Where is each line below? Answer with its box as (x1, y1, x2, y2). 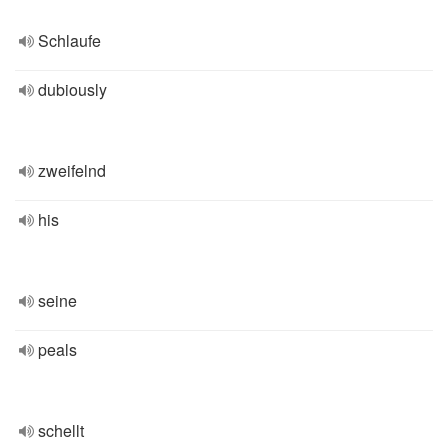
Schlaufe (38, 29, 101, 52)
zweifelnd (38, 159, 106, 182)
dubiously (38, 78, 107, 101)
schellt (38, 419, 84, 442)
